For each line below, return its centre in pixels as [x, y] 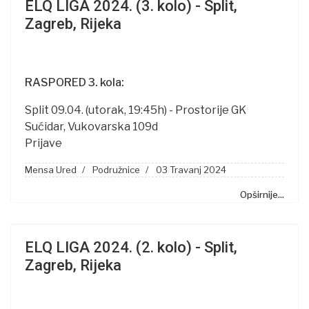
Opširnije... [262, 195]
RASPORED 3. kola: [74, 83]
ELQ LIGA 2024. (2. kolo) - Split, [131, 248]
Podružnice [116, 170]
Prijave [43, 143]
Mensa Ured [51, 170]
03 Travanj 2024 [191, 170]
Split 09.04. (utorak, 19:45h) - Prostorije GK [136, 110]
